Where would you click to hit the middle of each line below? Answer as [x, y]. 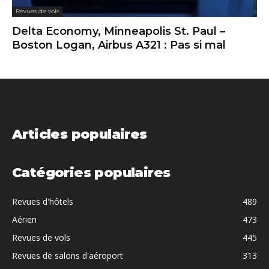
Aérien [24, 220]
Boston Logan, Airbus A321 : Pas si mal [119, 45]
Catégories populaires [91, 173]
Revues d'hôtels [43, 202]
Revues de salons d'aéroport [68, 256]
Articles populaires [80, 134]
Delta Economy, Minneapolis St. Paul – [119, 32]
